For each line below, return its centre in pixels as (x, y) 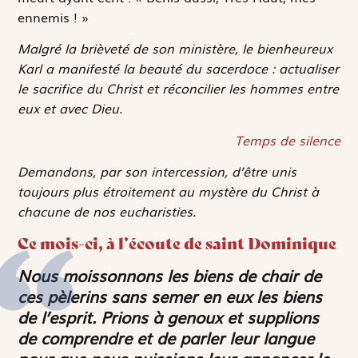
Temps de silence (287, 139)
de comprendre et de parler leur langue (166, 337)
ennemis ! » (54, 17)
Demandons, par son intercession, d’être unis (157, 171)
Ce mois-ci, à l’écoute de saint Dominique (177, 243)
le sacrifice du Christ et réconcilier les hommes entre (179, 88)
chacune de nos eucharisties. (107, 211)
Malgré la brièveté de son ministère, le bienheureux (175, 48)
